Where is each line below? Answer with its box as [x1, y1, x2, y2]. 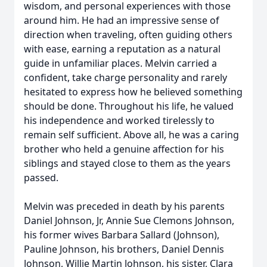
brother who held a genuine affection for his [24, 142, 224, 156]
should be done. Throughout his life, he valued [24, 100, 234, 113]
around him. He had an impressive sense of [24, 14, 219, 27]
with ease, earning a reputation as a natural [24, 42, 221, 55]
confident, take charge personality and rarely [24, 71, 227, 84]
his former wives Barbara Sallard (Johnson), [24, 228, 219, 241]
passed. [24, 171, 58, 184]
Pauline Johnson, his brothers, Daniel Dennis [24, 243, 224, 256]
